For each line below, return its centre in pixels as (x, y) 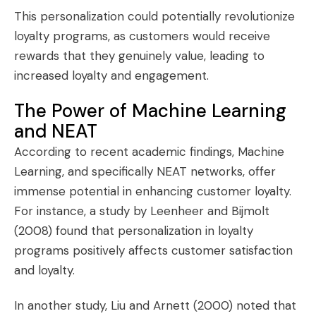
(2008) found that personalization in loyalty (134, 231)
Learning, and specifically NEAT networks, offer (145, 171)
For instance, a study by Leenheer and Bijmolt (142, 211)
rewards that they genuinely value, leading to (139, 56)
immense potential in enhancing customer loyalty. (153, 191)
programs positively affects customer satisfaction (153, 250)
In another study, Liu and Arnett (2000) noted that (155, 305)
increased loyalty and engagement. (111, 75)
